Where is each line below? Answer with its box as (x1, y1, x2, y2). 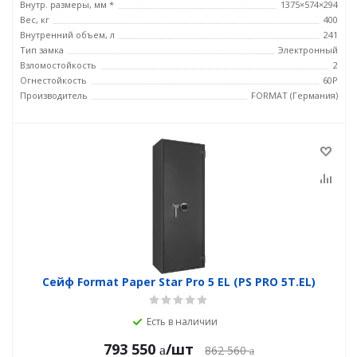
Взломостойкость (20, 59, 96, 71)
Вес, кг (20, 14, 49, 25)
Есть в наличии (147, 315, 218, 328)
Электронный (278, 44, 338, 56)
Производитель (20, 89, 88, 101)
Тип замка (20, 44, 64, 56)
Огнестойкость (20, 74, 87, 86)
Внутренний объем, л (20, 29, 115, 41)
